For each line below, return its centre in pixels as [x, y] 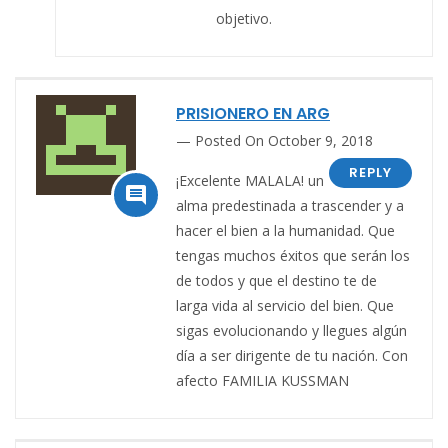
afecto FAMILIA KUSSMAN [262, 381]
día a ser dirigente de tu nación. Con [292, 356]
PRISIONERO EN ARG [253, 114]
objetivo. [244, 19]
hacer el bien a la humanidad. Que [285, 231]
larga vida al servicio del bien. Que [285, 306]
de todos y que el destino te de [276, 281]
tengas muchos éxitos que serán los [293, 256]
